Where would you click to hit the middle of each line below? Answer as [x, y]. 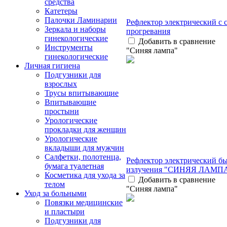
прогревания [148, 31]
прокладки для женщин [85, 129]
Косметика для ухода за [85, 175]
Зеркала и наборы [75, 29]
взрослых [61, 84]
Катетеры [61, 11]
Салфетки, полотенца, [83, 157]
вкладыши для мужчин [84, 148]
